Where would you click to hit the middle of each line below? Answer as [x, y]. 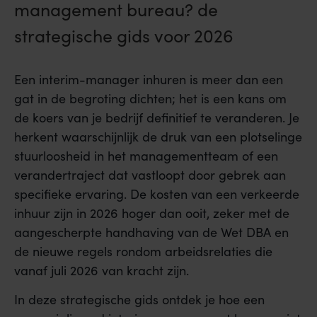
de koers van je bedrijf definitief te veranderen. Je [157, 117]
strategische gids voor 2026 [124, 35]
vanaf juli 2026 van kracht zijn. [102, 270]
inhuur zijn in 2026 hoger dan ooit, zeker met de [152, 213]
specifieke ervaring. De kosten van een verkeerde [157, 194]
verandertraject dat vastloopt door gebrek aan [150, 175]
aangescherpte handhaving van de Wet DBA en [151, 232]
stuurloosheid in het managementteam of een [146, 156]
